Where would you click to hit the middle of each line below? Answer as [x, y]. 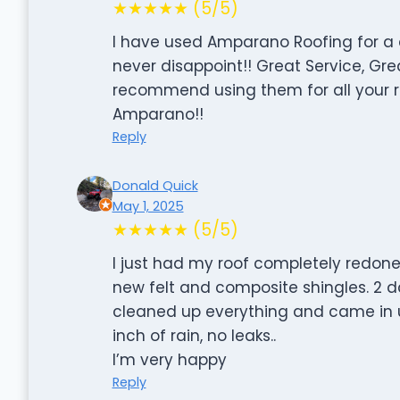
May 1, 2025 [148, 206]
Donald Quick [155, 185]
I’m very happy [169, 359]
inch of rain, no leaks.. [194, 335]
